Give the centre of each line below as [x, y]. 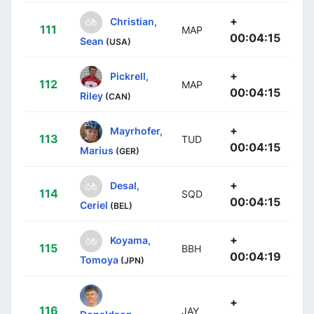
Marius [97, 150]
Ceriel [94, 205]
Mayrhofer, [136, 130]
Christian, [134, 21]
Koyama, [130, 240]
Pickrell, [129, 76]
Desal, [125, 185]
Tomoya [99, 259]
